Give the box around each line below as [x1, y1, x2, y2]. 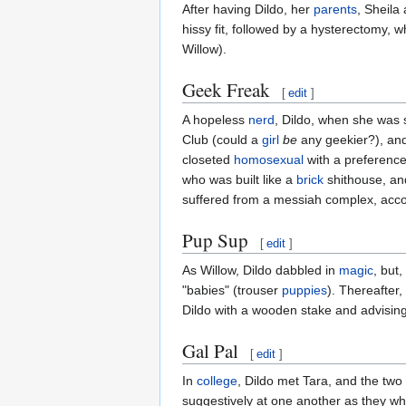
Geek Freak [182, 76, 270, 102]
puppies [282, 282, 327, 297]
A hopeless [182, 111, 248, 127]
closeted [182, 151, 234, 167]
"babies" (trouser [182, 282, 282, 297]
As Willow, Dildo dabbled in [182, 262, 339, 277]
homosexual [234, 151, 304, 167]
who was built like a [182, 171, 296, 187]
